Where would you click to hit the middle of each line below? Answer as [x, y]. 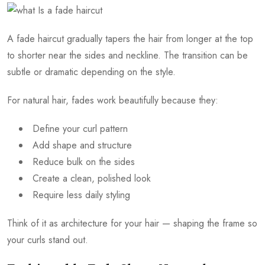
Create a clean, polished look [92, 179]
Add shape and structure [82, 146]
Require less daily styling [81, 195]
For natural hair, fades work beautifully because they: [113, 101]
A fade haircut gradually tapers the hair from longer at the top [130, 39]
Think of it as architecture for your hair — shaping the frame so [132, 224]
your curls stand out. [48, 240]
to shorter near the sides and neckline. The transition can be [127, 56]
